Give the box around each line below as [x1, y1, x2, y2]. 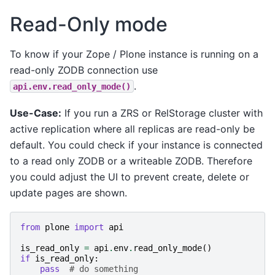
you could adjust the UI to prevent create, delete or [10, 170, 249, 183]
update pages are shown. [10, 186, 127, 199]
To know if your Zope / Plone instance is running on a [10, 47, 258, 60]
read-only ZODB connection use [10, 63, 158, 76]
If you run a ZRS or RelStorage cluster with [61, 106, 263, 119]
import [74, 222, 104, 233]
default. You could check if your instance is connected [10, 138, 263, 151]
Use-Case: [10, 106, 61, 119]
